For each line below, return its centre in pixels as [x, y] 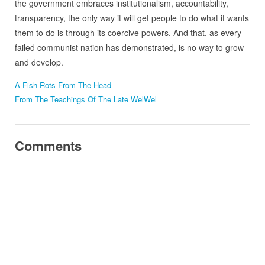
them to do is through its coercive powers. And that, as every [128, 33]
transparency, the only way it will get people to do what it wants [132, 18]
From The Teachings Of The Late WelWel [85, 99]
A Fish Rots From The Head [63, 85]
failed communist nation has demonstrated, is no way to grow [129, 48]
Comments [48, 146]
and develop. [39, 62]
